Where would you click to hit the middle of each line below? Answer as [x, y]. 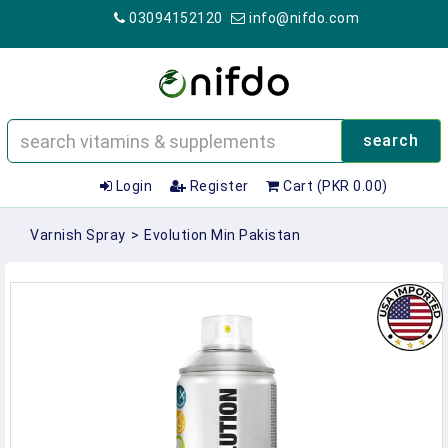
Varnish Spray [78, 235]
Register [217, 186]
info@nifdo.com [302, 18]
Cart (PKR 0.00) [333, 186]
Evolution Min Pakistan [222, 235]
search [391, 140]
